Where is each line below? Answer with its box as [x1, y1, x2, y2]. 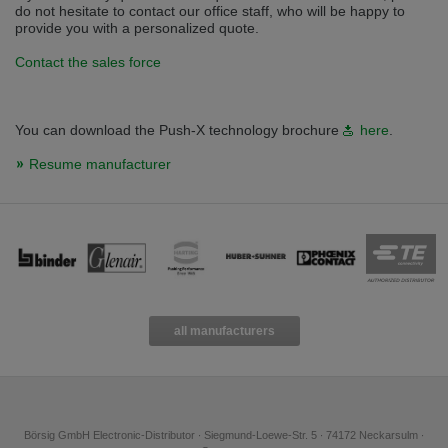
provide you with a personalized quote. [15, 20, 263, 37]
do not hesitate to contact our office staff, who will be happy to [15, 3, 405, 20]
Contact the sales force [15, 54, 161, 71]
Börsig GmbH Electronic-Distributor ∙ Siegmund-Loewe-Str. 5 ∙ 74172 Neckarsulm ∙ [24, 429, 424, 442]
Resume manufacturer [29, 156, 171, 173]
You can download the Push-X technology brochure [15, 122, 343, 139]
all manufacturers [173, 324, 275, 339]
